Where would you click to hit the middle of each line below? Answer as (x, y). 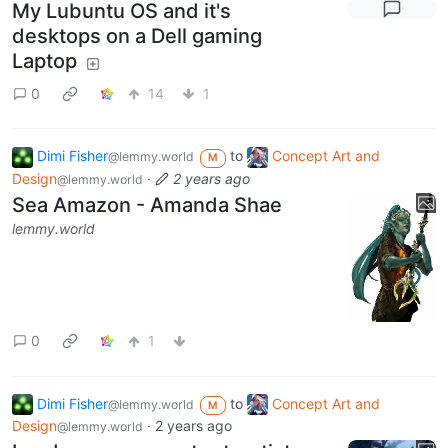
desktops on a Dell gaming (137, 36)
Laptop (44, 61)
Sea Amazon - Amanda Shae (147, 205)
